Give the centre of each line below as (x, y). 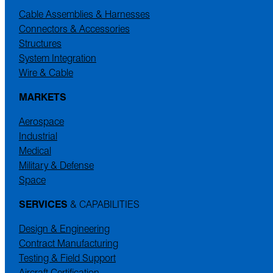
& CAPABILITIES (103, 204)
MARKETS (42, 97)
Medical (35, 151)
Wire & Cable (46, 73)
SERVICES (43, 204)
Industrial (38, 136)
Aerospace (41, 121)
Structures (40, 43)
